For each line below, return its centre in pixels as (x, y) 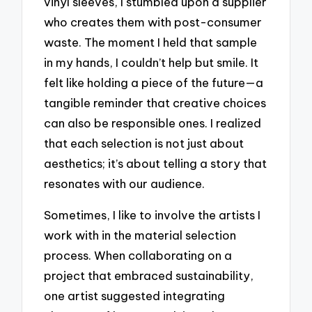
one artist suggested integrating (135, 295)
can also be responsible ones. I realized (153, 123)
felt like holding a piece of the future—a (154, 83)
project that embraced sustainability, (149, 275)
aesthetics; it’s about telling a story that (156, 164)
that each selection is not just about (144, 143)
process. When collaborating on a (138, 255)
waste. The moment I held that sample (151, 42)
